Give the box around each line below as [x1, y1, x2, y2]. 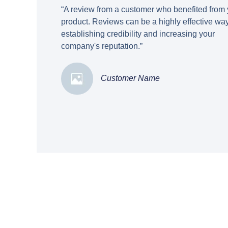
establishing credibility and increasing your [61, 30, 215, 39]
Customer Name [101, 74, 160, 83]
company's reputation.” [61, 42, 142, 51]
